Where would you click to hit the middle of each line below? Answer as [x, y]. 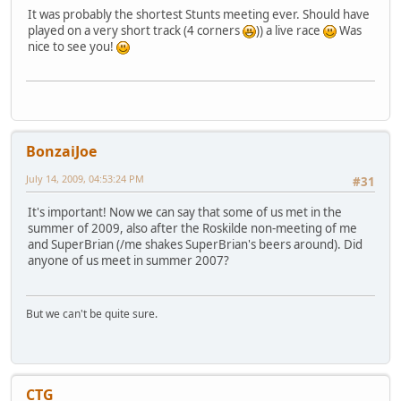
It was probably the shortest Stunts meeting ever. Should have [199, 14]
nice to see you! [72, 46]
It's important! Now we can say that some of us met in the [185, 213]
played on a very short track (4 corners [135, 30]
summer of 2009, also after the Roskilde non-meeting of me [192, 229]
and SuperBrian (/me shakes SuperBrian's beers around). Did [195, 245]
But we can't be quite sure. [92, 313]
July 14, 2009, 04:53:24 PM [85, 179]
